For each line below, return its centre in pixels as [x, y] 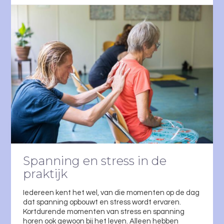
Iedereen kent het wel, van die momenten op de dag [111, 192]
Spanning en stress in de [95, 160]
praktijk [45, 173]
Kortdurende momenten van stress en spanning [104, 211]
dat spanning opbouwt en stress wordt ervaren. [102, 202]
